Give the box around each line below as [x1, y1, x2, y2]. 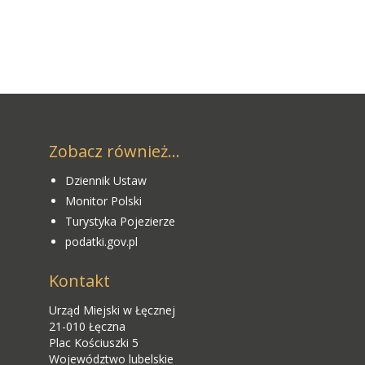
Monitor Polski [65, 193, 142, 209]
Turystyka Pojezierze [65, 213, 175, 230]
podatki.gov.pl [65, 234, 138, 250]
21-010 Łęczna [49, 319, 125, 335]
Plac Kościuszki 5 [49, 335, 139, 351]
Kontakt [49, 270, 110, 292]
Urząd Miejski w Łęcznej [49, 302, 175, 319]
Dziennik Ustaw [65, 173, 147, 189]
